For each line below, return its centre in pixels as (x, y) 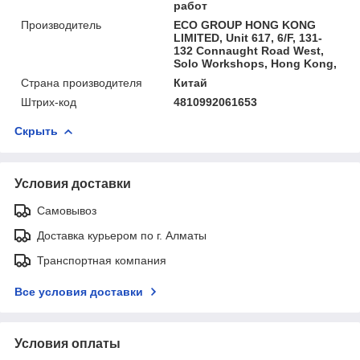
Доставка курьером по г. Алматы (122, 235)
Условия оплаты (67, 343)
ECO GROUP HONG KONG (245, 25)
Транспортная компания (102, 260)
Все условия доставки (79, 291)
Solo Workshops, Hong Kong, (256, 63)
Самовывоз (67, 210)
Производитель (61, 25)
